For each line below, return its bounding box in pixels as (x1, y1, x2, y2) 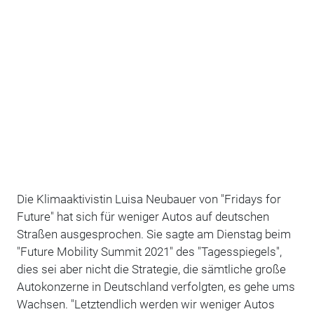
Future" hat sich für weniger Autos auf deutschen (16, 209, 269, 224)
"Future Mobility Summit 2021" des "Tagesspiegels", (16, 244, 282, 259)
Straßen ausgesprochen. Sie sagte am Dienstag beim (16, 226, 291, 241)
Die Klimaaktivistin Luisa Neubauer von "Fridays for (16, 191, 281, 206)
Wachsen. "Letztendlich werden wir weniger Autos (16, 296, 275, 311)
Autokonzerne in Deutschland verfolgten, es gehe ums (16, 279, 295, 294)
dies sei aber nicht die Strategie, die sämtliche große (16, 261, 286, 276)
